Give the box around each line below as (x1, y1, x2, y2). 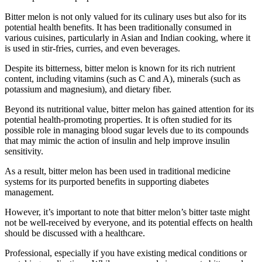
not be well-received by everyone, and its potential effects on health (5, 217, 253, 227)
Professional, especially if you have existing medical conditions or (5, 247, 247, 258)
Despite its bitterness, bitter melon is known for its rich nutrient (5, 63, 235, 73)
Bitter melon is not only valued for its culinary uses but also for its (5, 11, 246, 22)
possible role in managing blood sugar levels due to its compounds (5, 125, 249, 135)
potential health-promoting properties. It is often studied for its (5, 114, 232, 125)
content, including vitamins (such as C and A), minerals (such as (5, 73, 240, 84)
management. (5, 187, 54, 197)
